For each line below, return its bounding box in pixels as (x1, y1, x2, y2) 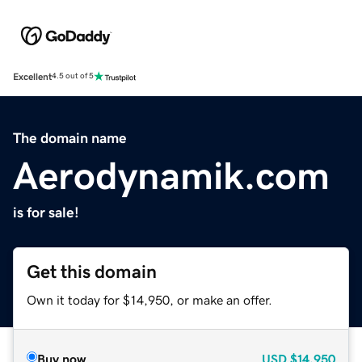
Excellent (13, 71, 52, 82)
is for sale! (13, 204, 79, 220)
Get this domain (27, 262, 157, 281)
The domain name (13, 130, 127, 145)
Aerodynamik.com (13, 155, 330, 195)
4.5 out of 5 (52, 72, 94, 81)
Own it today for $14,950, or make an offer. (27, 293, 272, 306)
